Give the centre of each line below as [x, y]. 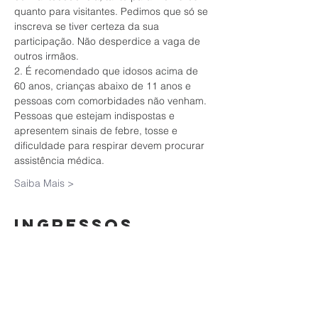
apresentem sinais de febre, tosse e [97, 131]
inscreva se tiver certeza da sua [88, 26]
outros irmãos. [46, 56]
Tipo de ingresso [53, 291]
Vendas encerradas [61, 268]
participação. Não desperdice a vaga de [109, 41]
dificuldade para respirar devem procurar [111, 146]
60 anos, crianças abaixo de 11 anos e [104, 86]
